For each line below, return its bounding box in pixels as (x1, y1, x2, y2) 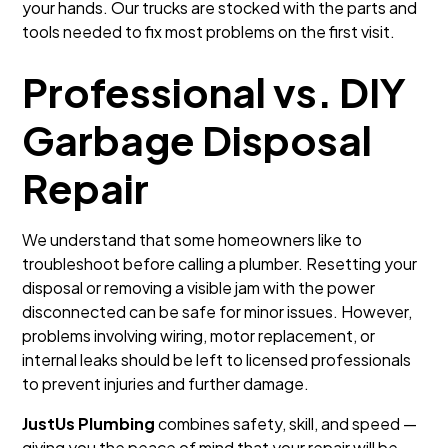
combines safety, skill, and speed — (155, 413, 418, 434)
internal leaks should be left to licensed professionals (22, 349, 412, 370)
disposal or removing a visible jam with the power (22, 277, 376, 298)
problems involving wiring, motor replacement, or (22, 325, 376, 346)
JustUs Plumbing (22, 413, 156, 434)
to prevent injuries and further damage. (22, 373, 310, 394)
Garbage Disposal (22, 114, 373, 165)
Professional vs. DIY (22, 66, 407, 117)
